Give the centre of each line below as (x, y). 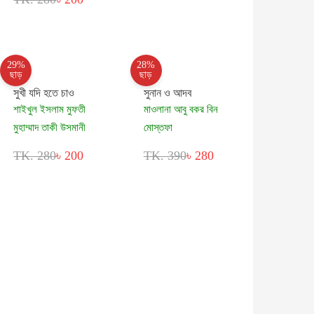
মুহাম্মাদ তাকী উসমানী (50, 127)
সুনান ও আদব (167, 93)
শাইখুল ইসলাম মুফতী (50, 109)
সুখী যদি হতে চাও (44, 93)
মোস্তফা (158, 127)
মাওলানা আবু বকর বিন (180, 109)
